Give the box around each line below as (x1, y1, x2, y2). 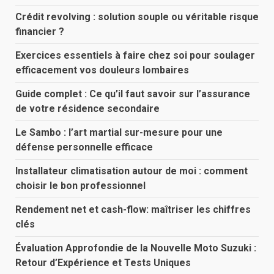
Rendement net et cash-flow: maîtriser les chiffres (15, 203, 251, 215)
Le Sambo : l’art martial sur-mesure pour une (15, 126, 223, 138)
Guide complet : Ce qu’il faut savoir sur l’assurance (15, 87, 250, 100)
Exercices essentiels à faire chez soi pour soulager (15, 49, 255, 61)
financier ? (15, 25, 64, 37)
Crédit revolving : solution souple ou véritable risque (15, 10, 259, 23)
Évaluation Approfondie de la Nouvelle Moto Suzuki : (15, 242, 256, 254)
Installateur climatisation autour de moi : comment (15, 165, 248, 177)
